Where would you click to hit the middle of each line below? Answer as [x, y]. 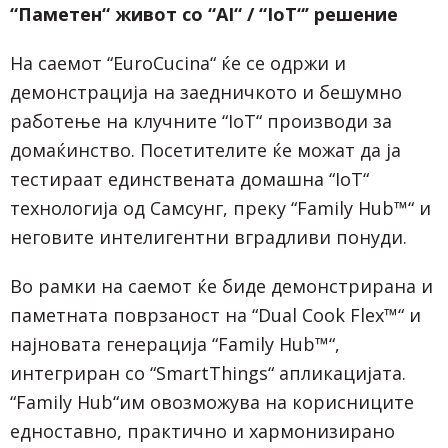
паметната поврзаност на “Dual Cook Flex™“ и [215, 314]
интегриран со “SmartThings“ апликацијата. [208, 372]
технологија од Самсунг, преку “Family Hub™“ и [220, 207]
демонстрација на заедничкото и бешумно [206, 91]
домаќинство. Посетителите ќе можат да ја [205, 149]
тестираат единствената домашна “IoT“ [189, 178]
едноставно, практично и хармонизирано [202, 430]
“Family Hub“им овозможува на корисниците [212, 401]
